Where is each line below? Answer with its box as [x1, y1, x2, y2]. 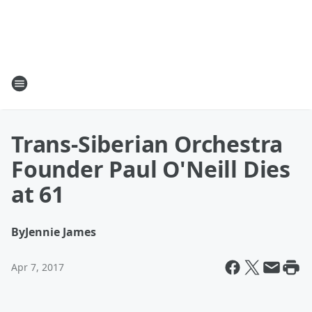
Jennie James [25, 224, 96, 240]
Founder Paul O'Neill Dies [11, 154, 290, 184]
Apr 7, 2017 [11, 260, 64, 274]
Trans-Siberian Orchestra [11, 129, 283, 159]
